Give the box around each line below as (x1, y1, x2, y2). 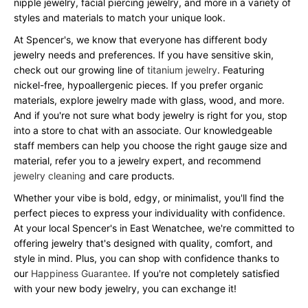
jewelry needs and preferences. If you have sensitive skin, (14, 49, 274, 61)
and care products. (86, 170, 175, 182)
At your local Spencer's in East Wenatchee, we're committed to (14, 222, 294, 234)
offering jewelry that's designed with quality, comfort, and (14, 237, 273, 250)
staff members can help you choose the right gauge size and (14, 140, 287, 152)
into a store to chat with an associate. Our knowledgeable (14, 124, 272, 137)
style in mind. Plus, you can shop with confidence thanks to (14, 252, 279, 265)
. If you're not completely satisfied (128, 267, 280, 280)
